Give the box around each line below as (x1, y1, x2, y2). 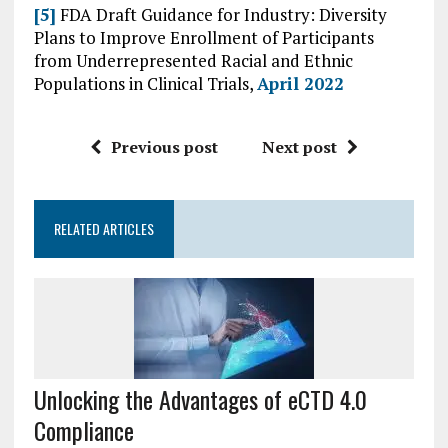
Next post (261, 136, 337, 158)
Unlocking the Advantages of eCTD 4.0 (33, 381, 367, 417)
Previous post (110, 136, 218, 158)
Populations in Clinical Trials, (33, 72, 257, 95)
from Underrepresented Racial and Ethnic (33, 49, 353, 72)
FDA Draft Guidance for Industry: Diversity (55, 3, 387, 26)
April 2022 (256, 72, 344, 95)
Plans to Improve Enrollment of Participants (33, 26, 374, 49)
